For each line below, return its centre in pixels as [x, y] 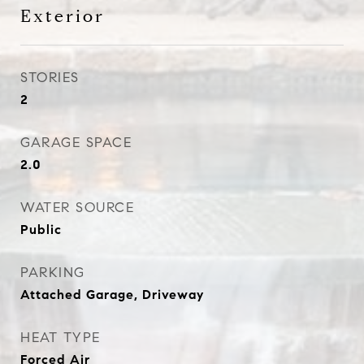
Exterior [63, 16]
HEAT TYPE [61, 338]
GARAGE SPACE [76, 143]
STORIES [50, 78]
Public [41, 230]
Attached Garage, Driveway [112, 295]
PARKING [53, 273]
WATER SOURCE [77, 208]
